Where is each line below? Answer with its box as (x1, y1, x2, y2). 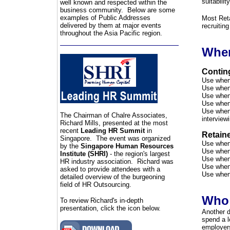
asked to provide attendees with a (60, 165, 160, 173)
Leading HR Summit (80, 127, 147, 135)
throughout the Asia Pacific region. (60, 29, 162, 37)
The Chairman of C (60, 111, 116, 119)
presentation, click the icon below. (60, 204, 165, 212)
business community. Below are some (60, 6, 175, 14)
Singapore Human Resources (80, 142, 174, 150)
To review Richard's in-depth (60, 197, 143, 204)
